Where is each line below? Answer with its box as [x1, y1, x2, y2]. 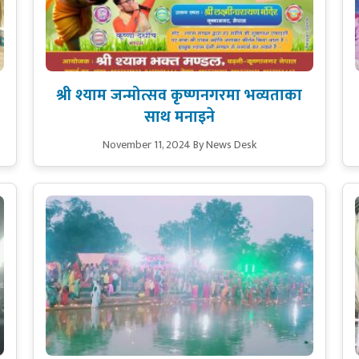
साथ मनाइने [143, 103, 215, 131]
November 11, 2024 [102, 135, 191, 154]
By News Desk [192, 135, 256, 154]
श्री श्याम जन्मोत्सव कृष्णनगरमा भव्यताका [56, 81, 303, 109]
